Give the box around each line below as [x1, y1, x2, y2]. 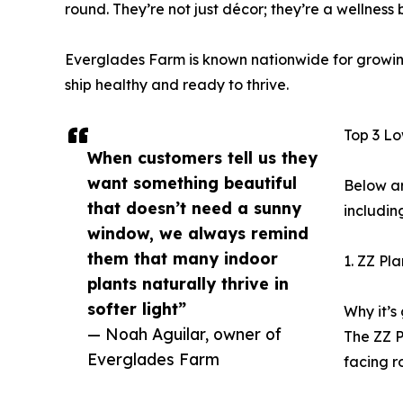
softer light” [87, 298, 186, 318]
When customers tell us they [87, 147, 318, 167]
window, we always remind [87, 222, 309, 243]
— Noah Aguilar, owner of [87, 323, 282, 344]
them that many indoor [87, 247, 278, 268]
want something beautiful [87, 172, 297, 193]
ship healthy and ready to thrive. [65, 75, 289, 94]
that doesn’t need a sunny [87, 197, 301, 218]
